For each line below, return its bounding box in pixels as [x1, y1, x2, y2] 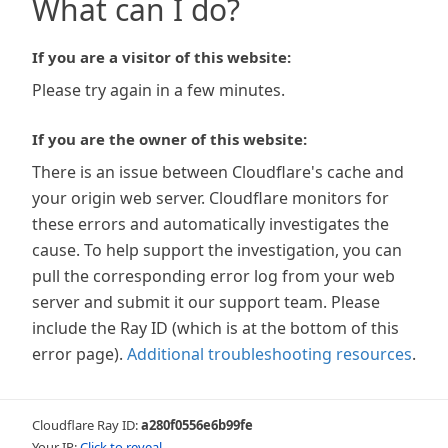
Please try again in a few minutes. [32, 79, 285, 101]
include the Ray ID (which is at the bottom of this [32, 317, 399, 339]
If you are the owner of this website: [32, 129, 307, 149]
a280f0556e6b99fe [141, 416, 253, 434]
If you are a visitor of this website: [32, 47, 291, 67]
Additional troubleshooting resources [127, 343, 412, 365]
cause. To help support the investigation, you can [32, 239, 402, 261]
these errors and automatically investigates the [32, 213, 389, 235]
